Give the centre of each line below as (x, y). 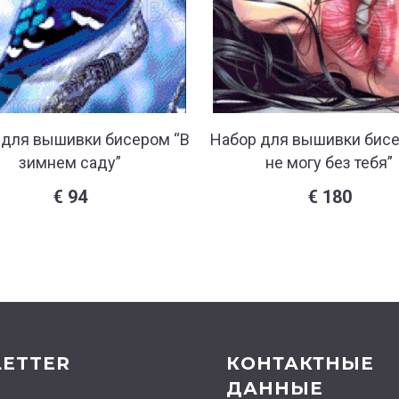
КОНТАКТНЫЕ (300, 364)
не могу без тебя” (329, 163)
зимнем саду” (70, 163)
